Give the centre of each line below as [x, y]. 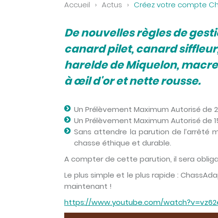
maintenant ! [88, 186]
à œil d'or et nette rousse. [132, 81]
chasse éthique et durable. [123, 143]
